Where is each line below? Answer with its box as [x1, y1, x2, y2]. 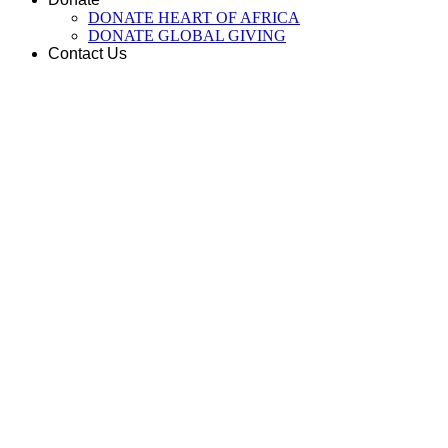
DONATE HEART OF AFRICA [88, 9, 300, 26]
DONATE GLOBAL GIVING [88, 27, 286, 44]
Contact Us [48, 45, 127, 62]
